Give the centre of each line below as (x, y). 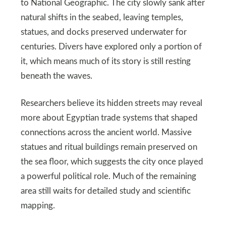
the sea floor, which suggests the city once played (112, 162)
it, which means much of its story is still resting (105, 62)
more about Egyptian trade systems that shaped (109, 118)
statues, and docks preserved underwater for (103, 33)
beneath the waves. (56, 76)
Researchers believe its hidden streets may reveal (111, 104)
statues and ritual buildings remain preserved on (109, 148)
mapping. (38, 206)
